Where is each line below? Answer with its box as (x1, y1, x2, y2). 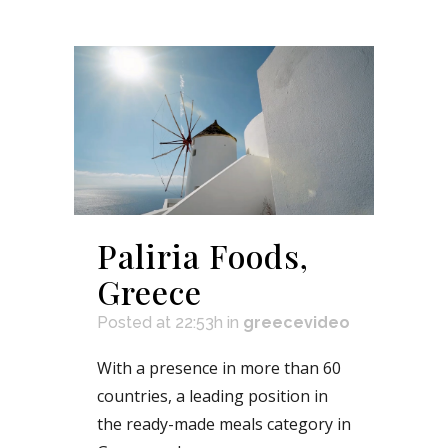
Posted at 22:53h (97, 313, 223, 332)
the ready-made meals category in (97, 413, 351, 435)
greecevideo (243, 313, 350, 332)
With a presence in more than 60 (97, 357, 341, 379)
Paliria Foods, (97, 234, 309, 277)
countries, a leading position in (97, 385, 328, 407)
